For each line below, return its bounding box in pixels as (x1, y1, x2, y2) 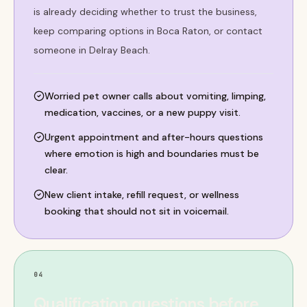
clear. (45, 164, 68, 176)
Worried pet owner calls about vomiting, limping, (45, 90, 266, 102)
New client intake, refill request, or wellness (45, 188, 239, 201)
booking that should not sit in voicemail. (45, 205, 229, 217)
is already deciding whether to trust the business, (34, 5, 257, 18)
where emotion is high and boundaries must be (45, 147, 259, 160)
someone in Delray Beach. (34, 44, 150, 56)
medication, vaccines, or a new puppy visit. (45, 106, 241, 119)
